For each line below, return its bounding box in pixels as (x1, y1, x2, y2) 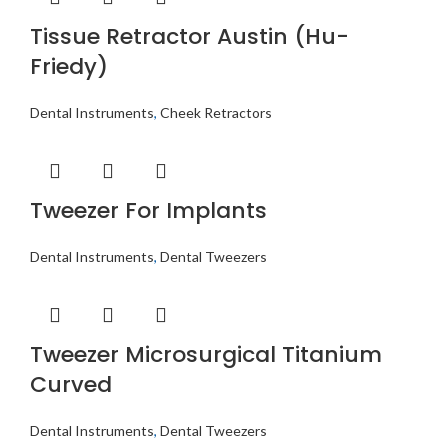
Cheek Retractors (160, 103, 272, 121)
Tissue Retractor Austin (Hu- (30, 20, 349, 52)
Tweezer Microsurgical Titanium (30, 338, 382, 370)
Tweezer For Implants (30, 194, 267, 226)
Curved (30, 368, 112, 400)
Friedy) (30, 50, 108, 82)
